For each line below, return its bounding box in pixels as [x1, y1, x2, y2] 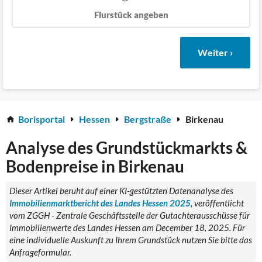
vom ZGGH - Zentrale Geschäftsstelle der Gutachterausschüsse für [9, 209, 250, 220]
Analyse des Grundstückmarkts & [6, 137, 247, 157]
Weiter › [198, 46, 233, 58]
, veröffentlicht [191, 197, 244, 208]
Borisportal [18, 113, 65, 125]
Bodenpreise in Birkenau [6, 156, 184, 176]
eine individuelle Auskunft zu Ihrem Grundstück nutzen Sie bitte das [9, 234, 252, 245]
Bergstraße [124, 113, 171, 125]
